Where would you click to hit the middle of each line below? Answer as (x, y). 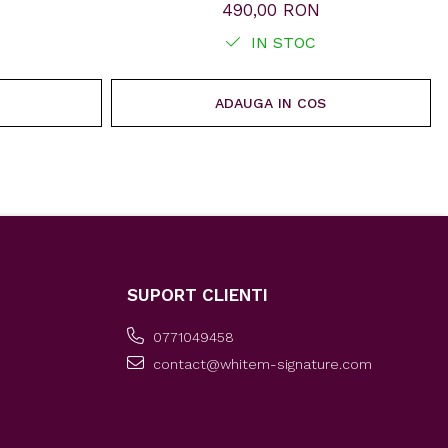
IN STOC (281, 43)
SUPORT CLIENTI (197, 295)
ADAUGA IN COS (270, 103)
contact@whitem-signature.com (260, 364)
